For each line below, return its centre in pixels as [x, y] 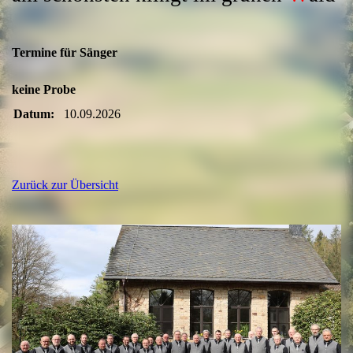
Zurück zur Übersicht [65, 185]
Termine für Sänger [65, 52]
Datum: [34, 114]
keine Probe [44, 90]
